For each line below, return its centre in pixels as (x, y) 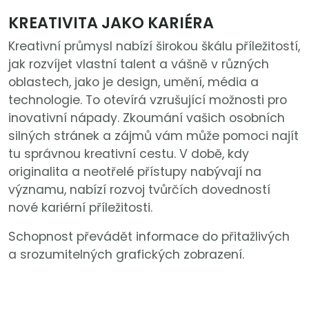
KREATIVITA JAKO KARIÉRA (111, 22)
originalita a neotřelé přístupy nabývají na (135, 171)
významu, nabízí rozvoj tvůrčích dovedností (139, 189)
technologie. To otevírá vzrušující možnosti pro (148, 100)
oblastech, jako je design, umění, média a (133, 82)
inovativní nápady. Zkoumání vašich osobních (147, 118)
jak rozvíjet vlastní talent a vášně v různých (139, 64)
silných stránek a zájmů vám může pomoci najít (153, 136)
